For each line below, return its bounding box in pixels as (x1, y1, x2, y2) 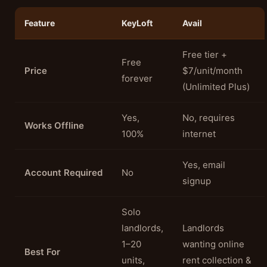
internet (182, 128, 216, 139)
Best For (24, 246, 60, 257)
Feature (24, 18, 55, 28)
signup (182, 175, 211, 187)
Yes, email (182, 159, 225, 170)
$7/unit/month (182, 65, 243, 76)
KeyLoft (122, 18, 153, 28)
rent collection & (182, 254, 252, 266)
